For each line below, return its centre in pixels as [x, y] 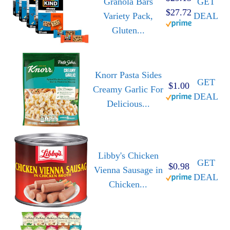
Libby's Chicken [128, 156]
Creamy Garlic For [128, 90]
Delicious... [128, 104]
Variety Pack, [128, 16]
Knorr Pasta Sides [128, 75]
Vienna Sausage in [128, 170]
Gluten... [128, 31]
